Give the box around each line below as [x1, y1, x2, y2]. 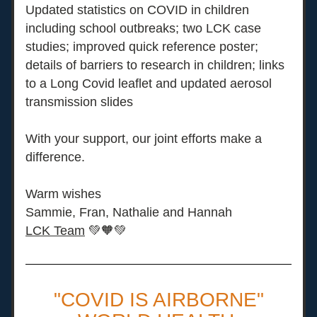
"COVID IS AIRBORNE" [53, 289, 264, 311]
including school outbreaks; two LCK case [25, 21, 261, 35]
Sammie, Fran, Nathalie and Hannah [25, 205, 232, 219]
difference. [25, 150, 88, 164]
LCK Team [25, 224, 85, 238]
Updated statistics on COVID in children [25, 3, 249, 17]
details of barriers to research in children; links [25, 58, 284, 72]
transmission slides [25, 95, 133, 109]
